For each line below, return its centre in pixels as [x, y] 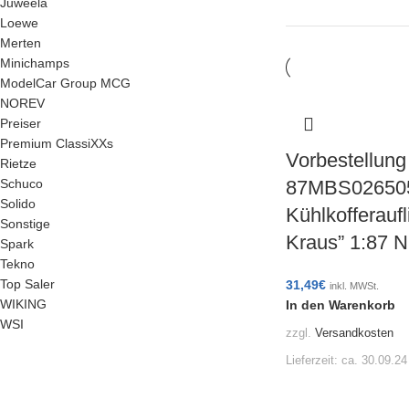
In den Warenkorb [340, 305]
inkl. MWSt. [354, 286]
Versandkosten [354, 333]
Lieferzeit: [313, 360]
